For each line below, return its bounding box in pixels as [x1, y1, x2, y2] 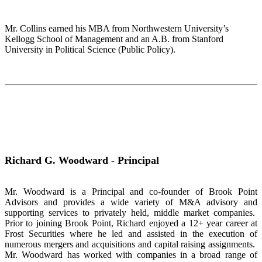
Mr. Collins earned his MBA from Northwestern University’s [5, 23, 229, 33]
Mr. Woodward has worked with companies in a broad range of [5, 250, 257, 260]
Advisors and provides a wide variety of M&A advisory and [5, 197, 257, 207]
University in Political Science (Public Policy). [5, 44, 178, 54]
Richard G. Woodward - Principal [5, 154, 159, 166]
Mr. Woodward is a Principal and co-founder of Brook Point [5, 187, 257, 196]
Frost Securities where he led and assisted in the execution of [5, 229, 257, 239]
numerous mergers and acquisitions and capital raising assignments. [5, 239, 257, 249]
